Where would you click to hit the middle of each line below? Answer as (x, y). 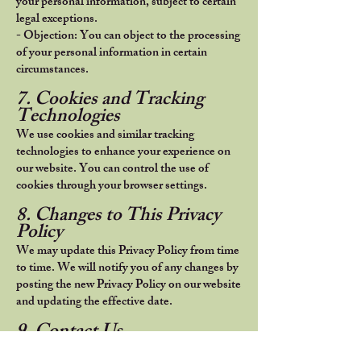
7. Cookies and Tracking (110, 101)
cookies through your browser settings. (112, 187)
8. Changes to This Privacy (118, 217)
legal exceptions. (57, 20)
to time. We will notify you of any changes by (127, 269)
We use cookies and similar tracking (105, 136)
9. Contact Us (69, 333)
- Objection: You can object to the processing (128, 37)
